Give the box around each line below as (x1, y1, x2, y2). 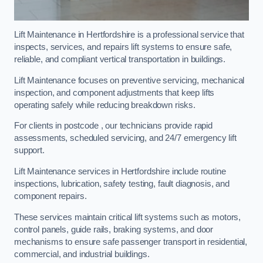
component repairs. (14, 191, 89, 201)
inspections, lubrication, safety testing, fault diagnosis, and (14, 178, 230, 188)
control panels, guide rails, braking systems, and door (14, 224, 214, 234)
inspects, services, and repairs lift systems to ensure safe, (14, 42, 232, 52)
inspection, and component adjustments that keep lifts (14, 87, 215, 97)
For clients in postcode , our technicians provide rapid (14, 121, 213, 131)
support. (14, 146, 45, 156)
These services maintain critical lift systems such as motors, (14, 212, 241, 222)
